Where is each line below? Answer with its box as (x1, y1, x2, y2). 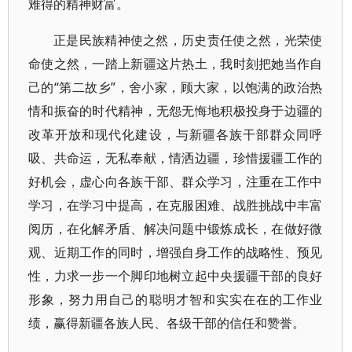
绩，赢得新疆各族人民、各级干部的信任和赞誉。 (28, 314, 305, 332)
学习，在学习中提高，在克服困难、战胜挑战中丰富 (28, 196, 323, 214)
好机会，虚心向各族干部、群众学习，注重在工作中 (28, 173, 323, 190)
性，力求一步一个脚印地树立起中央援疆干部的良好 (28, 267, 323, 284)
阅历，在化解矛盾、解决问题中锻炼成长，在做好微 (28, 220, 323, 237)
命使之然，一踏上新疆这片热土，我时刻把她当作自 (28, 55, 323, 72)
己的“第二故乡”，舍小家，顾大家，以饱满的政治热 (28, 79, 323, 96)
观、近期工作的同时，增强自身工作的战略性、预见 (28, 244, 323, 261)
